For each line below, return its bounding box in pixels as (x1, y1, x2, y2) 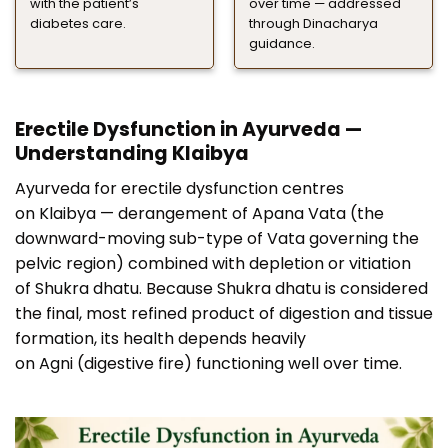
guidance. (248, 34, 315, 52)
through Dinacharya (248, 14, 378, 32)
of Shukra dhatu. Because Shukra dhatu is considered (15, 277, 428, 301)
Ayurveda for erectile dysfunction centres (15, 177, 344, 201)
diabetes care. (29, 14, 126, 32)
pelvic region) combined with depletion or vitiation (15, 252, 411, 276)
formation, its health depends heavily (15, 327, 306, 351)
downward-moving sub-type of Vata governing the (15, 227, 419, 251)
